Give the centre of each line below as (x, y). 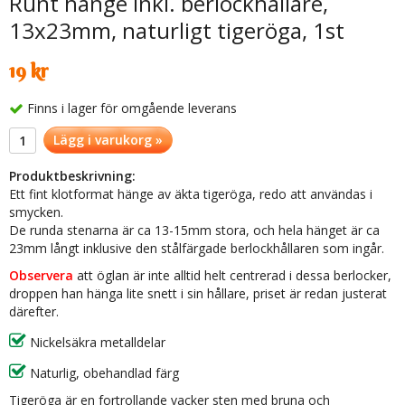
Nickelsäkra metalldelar (96, 343)
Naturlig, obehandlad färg (103, 373)
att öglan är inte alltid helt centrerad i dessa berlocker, (232, 276)
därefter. (34, 312)
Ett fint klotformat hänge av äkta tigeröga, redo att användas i (191, 194)
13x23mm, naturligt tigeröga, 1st (177, 30)
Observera (41, 276)
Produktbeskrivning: (72, 176)
